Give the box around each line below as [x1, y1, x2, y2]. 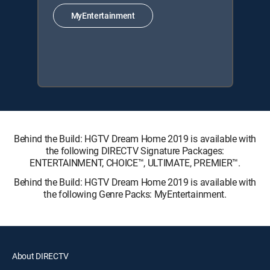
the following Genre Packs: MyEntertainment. [43, 187, 227, 201]
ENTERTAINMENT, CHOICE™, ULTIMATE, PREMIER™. [30, 155, 240, 169]
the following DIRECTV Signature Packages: [46, 143, 224, 157]
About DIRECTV [12, 250, 69, 262]
